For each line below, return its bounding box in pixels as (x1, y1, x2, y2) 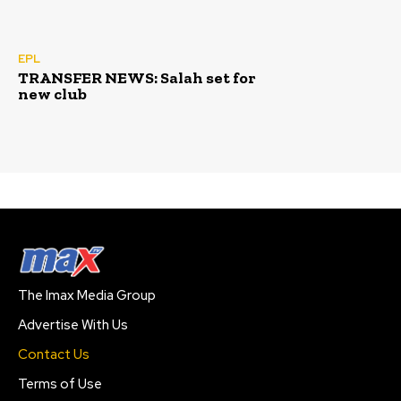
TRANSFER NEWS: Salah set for (18, 68, 256, 89)
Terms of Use (18, 375, 102, 394)
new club (18, 84, 87, 105)
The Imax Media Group (18, 286, 156, 305)
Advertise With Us (18, 316, 128, 335)
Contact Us (18, 346, 90, 364)
